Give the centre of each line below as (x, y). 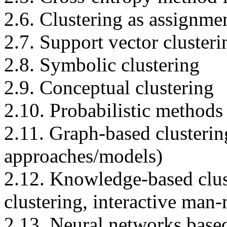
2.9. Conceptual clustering (109, 87)
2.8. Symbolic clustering (102, 64)
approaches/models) (83, 156)
